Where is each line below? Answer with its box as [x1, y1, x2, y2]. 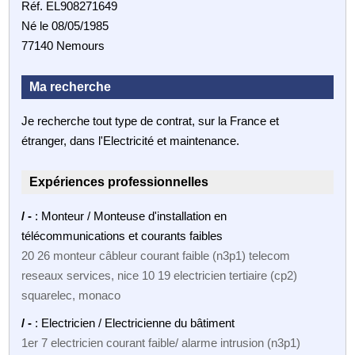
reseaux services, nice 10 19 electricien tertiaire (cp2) [21, 268, 298, 282]
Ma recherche [29, 79, 112, 94]
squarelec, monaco [21, 288, 121, 302]
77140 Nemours [21, 38, 105, 52]
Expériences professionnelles [29, 174, 209, 189]
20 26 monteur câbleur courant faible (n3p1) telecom [21, 248, 291, 262]
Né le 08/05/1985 [21, 18, 109, 32]
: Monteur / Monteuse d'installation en [35, 208, 227, 223]
